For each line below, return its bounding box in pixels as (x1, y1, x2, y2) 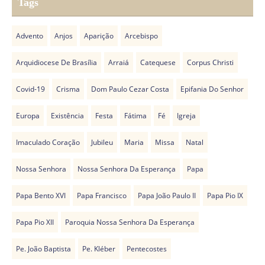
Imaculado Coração (16, 137, 80, 148)
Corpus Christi (187, 57, 234, 68)
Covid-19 (16, 84, 45, 95)
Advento (16, 31, 43, 41)
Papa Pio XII (16, 217, 54, 228)
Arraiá (108, 57, 129, 68)
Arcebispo (125, 31, 158, 41)
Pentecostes (127, 244, 167, 254)
